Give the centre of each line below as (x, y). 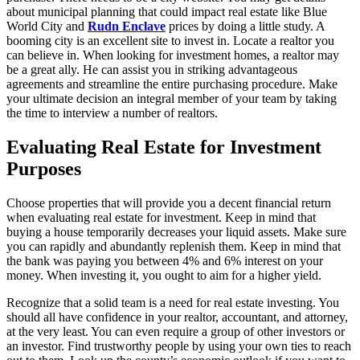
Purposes (44, 169)
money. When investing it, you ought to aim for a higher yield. (164, 276)
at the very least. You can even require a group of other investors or (176, 332)
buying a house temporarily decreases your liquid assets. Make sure (176, 232)
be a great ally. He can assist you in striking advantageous (152, 70)
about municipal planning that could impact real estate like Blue (167, 12)
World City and (47, 27)
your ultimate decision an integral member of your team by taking (172, 99)
